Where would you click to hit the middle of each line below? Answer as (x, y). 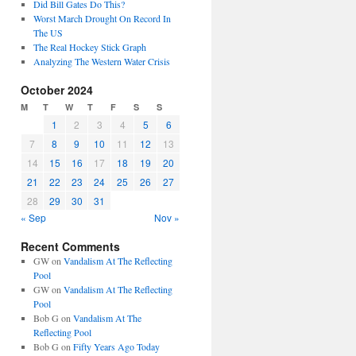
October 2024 (57, 90)
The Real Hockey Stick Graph (89, 47)
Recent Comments (70, 246)
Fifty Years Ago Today (116, 346)
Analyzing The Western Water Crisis (101, 61)
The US (48, 33)
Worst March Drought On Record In (102, 18)
